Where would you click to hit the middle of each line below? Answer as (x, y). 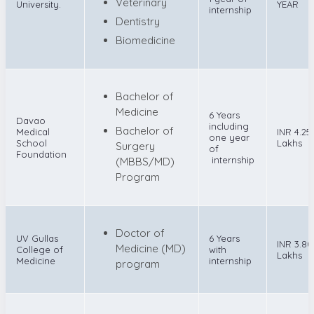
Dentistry (138, 21)
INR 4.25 (294, 131)
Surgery (135, 146)
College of (40, 249)
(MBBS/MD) (145, 161)
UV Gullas (37, 238)
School (32, 143)
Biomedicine (145, 40)
